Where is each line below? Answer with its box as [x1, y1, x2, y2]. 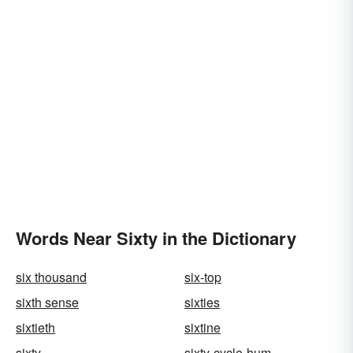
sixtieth [16, 318, 55, 336]
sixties [184, 292, 220, 311]
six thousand [16, 267, 87, 286]
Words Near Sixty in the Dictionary [16, 225, 296, 251]
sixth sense [16, 292, 79, 311]
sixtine [184, 318, 221, 336]
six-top [184, 267, 221, 286]
